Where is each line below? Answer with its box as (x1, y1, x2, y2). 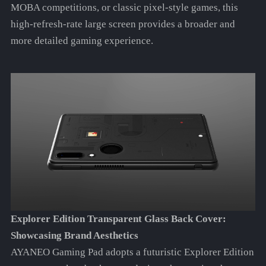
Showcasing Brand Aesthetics (10, 230, 138, 242)
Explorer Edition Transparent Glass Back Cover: (10, 213, 226, 225)
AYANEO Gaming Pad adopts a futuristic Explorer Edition (10, 246, 254, 258)
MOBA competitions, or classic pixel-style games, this (10, 2, 238, 14)
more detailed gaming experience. (10, 35, 153, 47)
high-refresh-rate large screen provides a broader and (10, 18, 235, 30)
